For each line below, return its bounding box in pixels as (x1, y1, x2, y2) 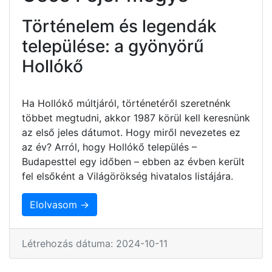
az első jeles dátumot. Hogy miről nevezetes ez (22, 126, 240, 138)
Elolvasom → (30, 198, 89, 211)
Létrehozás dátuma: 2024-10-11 (22, 237, 168, 250)
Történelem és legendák (22, 15, 217, 36)
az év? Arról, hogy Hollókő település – (22, 140, 197, 153)
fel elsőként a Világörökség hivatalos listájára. (22, 169, 233, 182)
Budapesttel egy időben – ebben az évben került (22, 155, 245, 168)
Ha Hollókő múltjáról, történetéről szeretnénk (22, 97, 231, 109)
